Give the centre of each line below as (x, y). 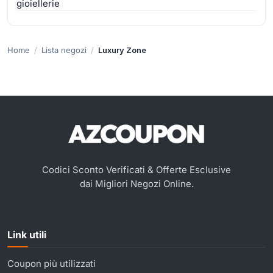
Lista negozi (64, 50)
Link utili (27, 234)
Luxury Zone (122, 50)
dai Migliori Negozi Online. (136, 183)
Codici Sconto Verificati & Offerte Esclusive (136, 169)
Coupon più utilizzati (51, 263)
